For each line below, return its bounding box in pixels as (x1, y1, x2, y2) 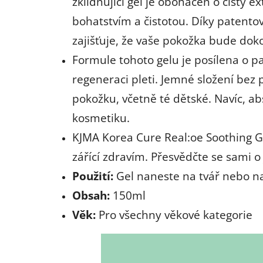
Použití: (72, 168, 113, 183)
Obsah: (72, 187, 110, 203)
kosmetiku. (72, 110, 130, 125)
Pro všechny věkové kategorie (96, 207, 255, 222)
